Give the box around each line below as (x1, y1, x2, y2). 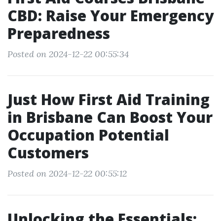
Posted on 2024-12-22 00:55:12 (7, 168, 127, 179)
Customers (7, 143, 89, 163)
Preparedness (7, 23, 110, 43)
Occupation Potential (7, 125, 169, 145)
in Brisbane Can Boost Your (7, 107, 213, 127)
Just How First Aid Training (7, 89, 210, 110)
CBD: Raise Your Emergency (7, 5, 214, 26)
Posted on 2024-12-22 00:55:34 (7, 48, 129, 60)
